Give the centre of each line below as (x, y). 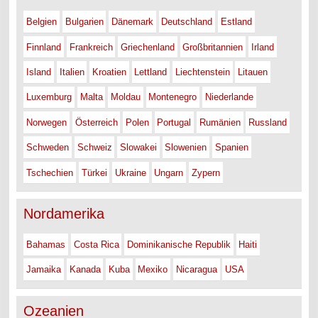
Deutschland (187, 22)
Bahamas (46, 244)
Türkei (94, 172)
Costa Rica (96, 244)
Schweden (48, 148)
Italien (72, 72)
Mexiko (153, 270)
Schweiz (94, 148)
